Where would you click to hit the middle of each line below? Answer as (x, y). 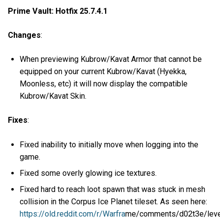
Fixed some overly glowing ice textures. (88, 173)
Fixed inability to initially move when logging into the (109, 144)
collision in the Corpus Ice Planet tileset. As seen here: (114, 201)
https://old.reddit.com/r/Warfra (73, 214)
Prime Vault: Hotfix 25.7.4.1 (58, 11)
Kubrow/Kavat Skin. (53, 96)
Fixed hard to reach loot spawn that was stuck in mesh (113, 189)
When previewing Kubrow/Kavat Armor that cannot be (111, 59)
